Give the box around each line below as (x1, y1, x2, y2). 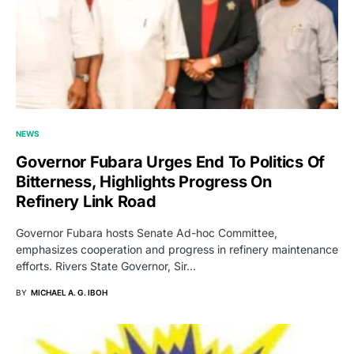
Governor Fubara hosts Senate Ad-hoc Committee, (16, 225, 277, 239)
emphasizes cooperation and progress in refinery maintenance (16, 242, 338, 256)
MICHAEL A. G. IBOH (31, 287, 107, 297)
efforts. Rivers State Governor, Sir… (16, 258, 196, 273)
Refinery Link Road (16, 191, 156, 211)
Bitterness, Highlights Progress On (16, 171, 272, 191)
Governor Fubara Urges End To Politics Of (16, 152, 325, 171)
